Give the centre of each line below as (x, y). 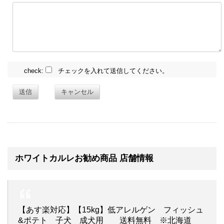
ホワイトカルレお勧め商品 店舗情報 (84, 158)
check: (35, 70)
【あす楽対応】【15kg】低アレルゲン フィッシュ (111, 209)
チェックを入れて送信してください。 (110, 70)
